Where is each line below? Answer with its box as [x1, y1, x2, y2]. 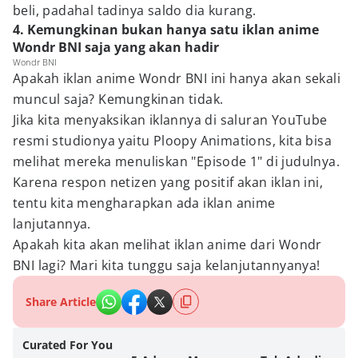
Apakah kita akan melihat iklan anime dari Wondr [13, 236, 322, 253]
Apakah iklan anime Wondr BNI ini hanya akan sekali [13, 70, 340, 87]
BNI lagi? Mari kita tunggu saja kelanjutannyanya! [13, 257, 320, 274]
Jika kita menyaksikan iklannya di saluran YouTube [13, 111, 328, 129]
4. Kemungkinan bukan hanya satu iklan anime [13, 21, 319, 38]
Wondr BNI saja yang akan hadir [13, 38, 219, 56]
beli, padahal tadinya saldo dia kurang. [13, 2, 257, 19]
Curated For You [22, 337, 113, 352]
